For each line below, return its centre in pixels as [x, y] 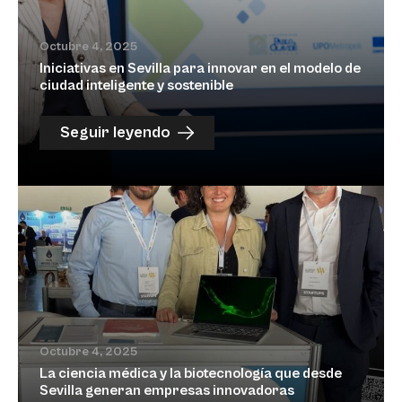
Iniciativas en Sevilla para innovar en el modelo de [200, 68]
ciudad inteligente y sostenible [136, 85]
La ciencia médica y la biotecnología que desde [191, 373]
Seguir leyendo [115, 132]
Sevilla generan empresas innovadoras [167, 390]
